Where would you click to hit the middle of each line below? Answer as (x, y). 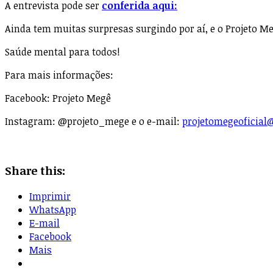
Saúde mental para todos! (62, 52)
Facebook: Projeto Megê (58, 98)
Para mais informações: (59, 75)
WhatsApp (53, 209)
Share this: (35, 170)
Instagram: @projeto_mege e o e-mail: (94, 122)
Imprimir (50, 196)
